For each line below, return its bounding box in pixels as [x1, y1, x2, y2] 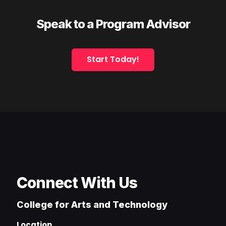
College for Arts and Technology [17, 199, 167, 210]
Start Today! [87, 53, 139, 65]
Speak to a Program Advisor [36, 17, 190, 31]
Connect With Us [17, 174, 137, 192]
